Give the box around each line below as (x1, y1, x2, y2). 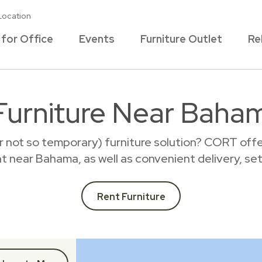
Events (79, 32, 115, 46)
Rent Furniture (96, 191, 166, 203)
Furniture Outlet (140, 32, 222, 46)
